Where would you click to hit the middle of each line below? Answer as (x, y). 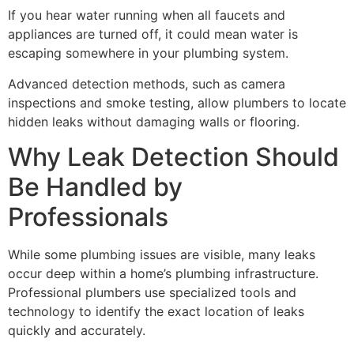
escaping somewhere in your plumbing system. (148, 53)
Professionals (88, 217)
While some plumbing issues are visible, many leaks (162, 255)
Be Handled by (95, 187)
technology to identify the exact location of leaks (156, 312)
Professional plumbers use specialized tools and (152, 293)
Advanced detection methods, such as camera (147, 83)
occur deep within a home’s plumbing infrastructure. (163, 274)
